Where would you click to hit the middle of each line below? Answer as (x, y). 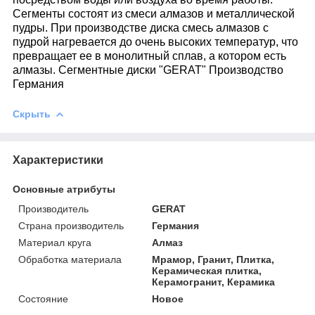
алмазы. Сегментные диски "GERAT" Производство (148, 70)
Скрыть (32, 114)
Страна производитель (71, 225)
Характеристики (58, 160)
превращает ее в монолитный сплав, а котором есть (149, 56)
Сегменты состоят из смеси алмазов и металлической (154, 13)
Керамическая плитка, (207, 270)
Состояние (43, 298)
